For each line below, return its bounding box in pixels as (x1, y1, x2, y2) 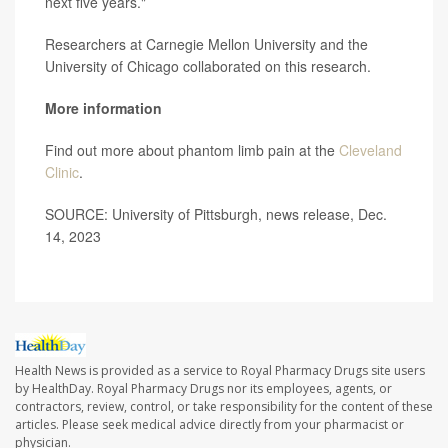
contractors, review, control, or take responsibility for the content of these (15, 398, 433, 416)
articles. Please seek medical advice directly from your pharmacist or (15, 416, 404, 434)
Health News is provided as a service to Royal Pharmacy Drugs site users (15, 362, 425, 380)
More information (45, 98, 162, 118)
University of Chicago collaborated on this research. (45, 56, 371, 76)
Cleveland (339, 140, 402, 160)
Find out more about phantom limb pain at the (45, 140, 339, 160)
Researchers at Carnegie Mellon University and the (45, 34, 368, 54)
